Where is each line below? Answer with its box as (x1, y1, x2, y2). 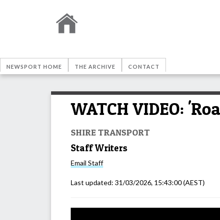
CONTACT (128, 63, 160, 70)
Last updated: (71, 178, 115, 187)
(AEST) (182, 178, 205, 187)
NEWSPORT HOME (6, 63, 62, 70)
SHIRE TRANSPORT (71, 126, 150, 137)
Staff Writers (71, 142, 127, 154)
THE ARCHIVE (75, 63, 115, 70)
